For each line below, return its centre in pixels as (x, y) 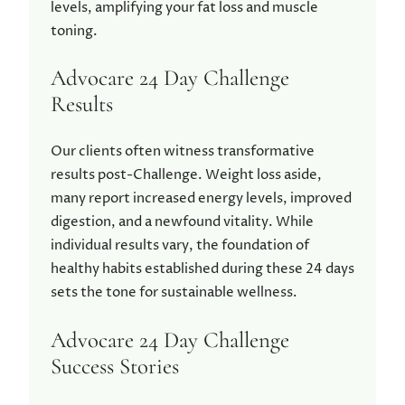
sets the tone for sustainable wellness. (174, 293)
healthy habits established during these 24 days (202, 269)
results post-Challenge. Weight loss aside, (186, 175)
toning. (74, 31)
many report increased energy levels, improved (201, 199)
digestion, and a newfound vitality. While (182, 222)
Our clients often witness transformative (183, 152)
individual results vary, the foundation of (180, 246)
